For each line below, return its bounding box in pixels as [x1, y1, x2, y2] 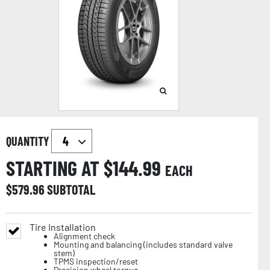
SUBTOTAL [47, 181, 95, 198]
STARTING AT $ [6, 155, 113, 181]
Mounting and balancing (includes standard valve [54, 239, 233, 250]
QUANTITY [6, 134, 51, 149]
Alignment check [54, 231, 115, 242]
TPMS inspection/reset [54, 256, 138, 267]
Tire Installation [30, 221, 96, 233]
